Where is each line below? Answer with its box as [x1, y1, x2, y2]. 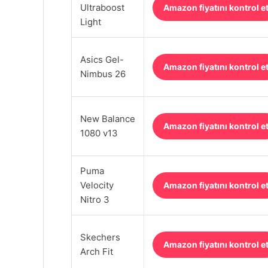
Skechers [80, 231, 120, 243]
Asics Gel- [80, 53, 124, 65]
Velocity [80, 179, 114, 191]
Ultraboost [80, 1, 124, 13]
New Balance [80, 112, 135, 124]
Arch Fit [80, 245, 113, 257]
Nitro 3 [80, 193, 109, 205]
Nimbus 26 [80, 68, 126, 80]
